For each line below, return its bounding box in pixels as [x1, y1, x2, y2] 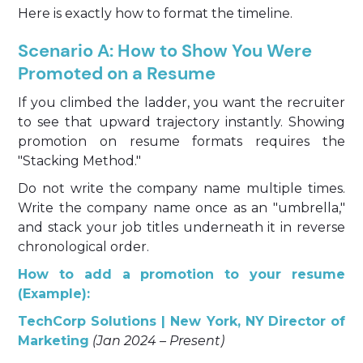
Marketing [18, 333, 90, 348]
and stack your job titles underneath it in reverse [18, 220, 345, 235]
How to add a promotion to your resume [18, 267, 345, 282]
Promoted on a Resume [18, 62, 216, 85]
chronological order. [18, 239, 150, 254]
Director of [267, 314, 345, 329]
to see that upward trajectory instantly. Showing [18, 114, 345, 130]
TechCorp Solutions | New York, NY [18, 314, 264, 329]
